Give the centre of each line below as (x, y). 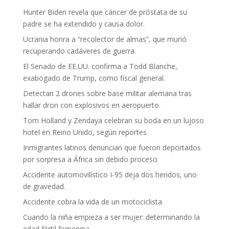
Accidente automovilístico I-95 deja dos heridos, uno (110, 175)
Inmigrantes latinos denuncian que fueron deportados (112, 147)
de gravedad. (44, 186)
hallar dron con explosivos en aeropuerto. (91, 105)
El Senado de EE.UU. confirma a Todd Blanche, (100, 66)
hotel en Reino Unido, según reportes (85, 132)
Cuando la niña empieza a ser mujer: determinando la (111, 217)
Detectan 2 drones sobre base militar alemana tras (107, 93)
